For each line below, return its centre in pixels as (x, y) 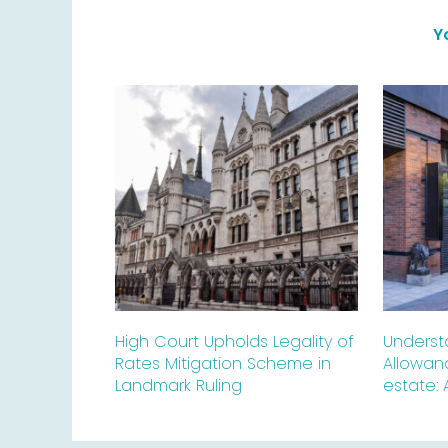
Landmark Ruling (179, 386)
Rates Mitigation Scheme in (223, 364)
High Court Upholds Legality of (235, 342)
